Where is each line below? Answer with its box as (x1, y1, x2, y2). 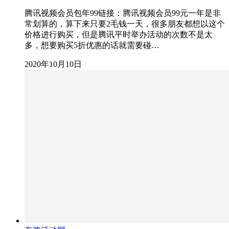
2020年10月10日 (25, 59, 82, 68)
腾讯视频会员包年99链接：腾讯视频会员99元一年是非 (25, 8, 221, 17)
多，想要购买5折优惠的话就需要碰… (25, 40, 159, 50)
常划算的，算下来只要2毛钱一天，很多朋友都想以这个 (25, 19, 225, 28)
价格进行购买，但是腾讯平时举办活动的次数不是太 (25, 30, 213, 39)
